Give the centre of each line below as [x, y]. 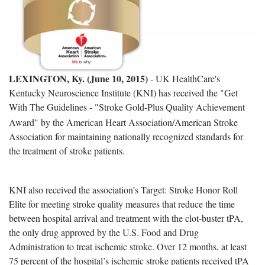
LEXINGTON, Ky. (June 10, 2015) [80, 78]
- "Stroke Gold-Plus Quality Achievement [167, 106]
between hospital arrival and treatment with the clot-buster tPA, [126, 218]
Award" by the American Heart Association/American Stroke [123, 122]
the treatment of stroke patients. [67, 150]
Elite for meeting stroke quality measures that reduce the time [122, 203]
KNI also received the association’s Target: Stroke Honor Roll [123, 189]
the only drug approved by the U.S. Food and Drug [104, 232]
